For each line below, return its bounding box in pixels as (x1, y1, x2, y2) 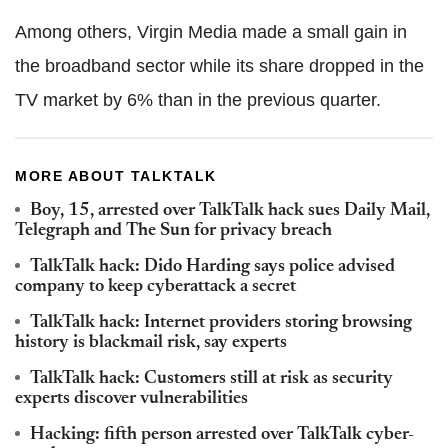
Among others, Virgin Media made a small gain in (15, 21, 407, 42)
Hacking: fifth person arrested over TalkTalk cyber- (30, 425, 414, 444)
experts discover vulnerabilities (15, 389, 248, 408)
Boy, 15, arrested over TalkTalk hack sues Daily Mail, (30, 201, 430, 220)
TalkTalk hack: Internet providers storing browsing (30, 313, 412, 332)
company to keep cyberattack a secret (15, 277, 296, 296)
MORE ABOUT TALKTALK (15, 167, 217, 184)
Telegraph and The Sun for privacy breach (15, 221, 332, 240)
